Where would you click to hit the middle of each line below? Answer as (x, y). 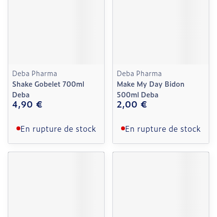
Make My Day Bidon (151, 84)
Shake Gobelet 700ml (48, 84)
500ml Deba (138, 94)
